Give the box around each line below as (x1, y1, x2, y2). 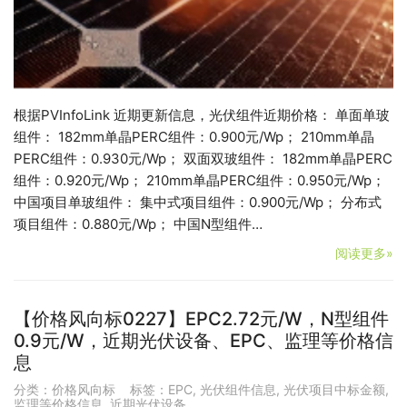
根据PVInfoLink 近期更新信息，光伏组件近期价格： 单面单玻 (14, 106, 390, 124)
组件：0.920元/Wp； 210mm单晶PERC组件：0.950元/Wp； (14, 172, 385, 190)
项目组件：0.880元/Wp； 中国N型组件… (14, 215, 263, 233)
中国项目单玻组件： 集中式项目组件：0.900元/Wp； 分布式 (14, 194, 382, 212)
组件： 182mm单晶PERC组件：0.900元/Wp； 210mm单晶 (14, 128, 374, 146)
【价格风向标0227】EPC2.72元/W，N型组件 (14, 308, 389, 331)
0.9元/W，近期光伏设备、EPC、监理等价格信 (14, 330, 393, 352)
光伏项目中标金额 (283, 382, 385, 398)
